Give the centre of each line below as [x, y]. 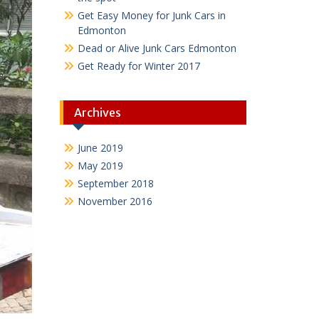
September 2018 [115, 183]
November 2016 [115, 201]
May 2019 [100, 165]
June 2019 [100, 147]
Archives [97, 112]
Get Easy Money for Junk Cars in [151, 15]
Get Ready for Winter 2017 [138, 66]
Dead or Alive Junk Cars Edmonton [157, 48]
